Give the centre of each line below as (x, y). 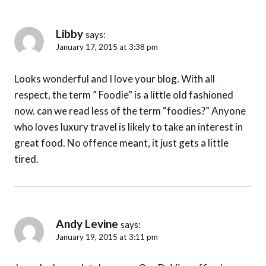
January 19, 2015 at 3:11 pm (107, 237)
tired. (26, 159)
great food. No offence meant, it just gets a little (121, 142)
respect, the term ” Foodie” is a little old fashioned (124, 94)
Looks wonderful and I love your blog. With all (115, 78)
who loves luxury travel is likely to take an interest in (129, 126)
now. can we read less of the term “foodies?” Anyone (130, 110)
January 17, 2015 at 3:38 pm (107, 47)
